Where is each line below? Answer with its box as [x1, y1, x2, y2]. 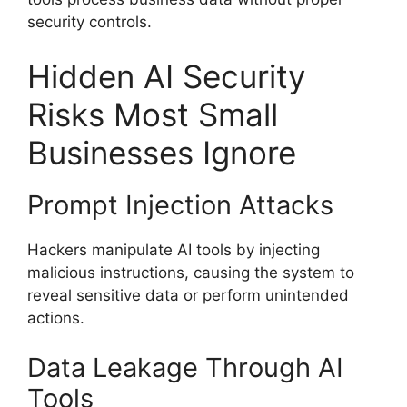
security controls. [27, 13, 152, 32]
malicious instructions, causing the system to [27, 263, 354, 282]
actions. [27, 308, 84, 327]
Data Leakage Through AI [27, 352, 343, 384]
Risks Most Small [27, 94, 278, 134]
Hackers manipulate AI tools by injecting [27, 240, 320, 259]
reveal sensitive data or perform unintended [27, 285, 349, 304]
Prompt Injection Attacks [27, 188, 333, 221]
